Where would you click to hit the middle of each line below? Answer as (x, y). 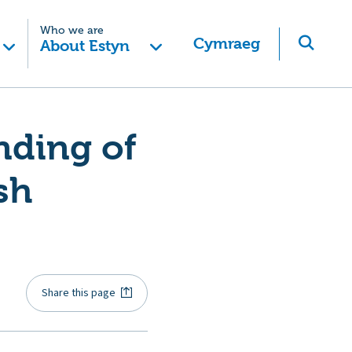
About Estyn (84, 46)
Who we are (71, 30)
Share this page (79, 293)
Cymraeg (227, 43)
